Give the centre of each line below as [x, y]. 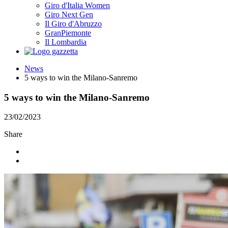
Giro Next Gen [69, 14]
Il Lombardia [66, 42]
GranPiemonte [68, 33]
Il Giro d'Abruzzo [73, 23]
